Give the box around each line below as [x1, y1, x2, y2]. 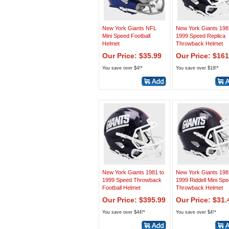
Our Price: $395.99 [102, 196, 166, 204]
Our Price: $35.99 [102, 52, 162, 60]
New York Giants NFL [102, 25, 156, 31]
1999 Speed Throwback [102, 177, 162, 183]
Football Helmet [102, 185, 141, 191]
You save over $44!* [102, 210, 145, 215]
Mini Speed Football [102, 33, 150, 39]
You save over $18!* [176, 65, 219, 71]
